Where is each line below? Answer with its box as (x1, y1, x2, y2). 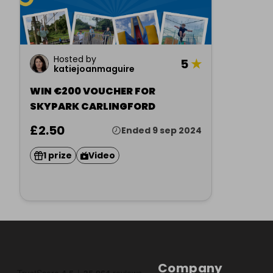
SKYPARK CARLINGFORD (30, 99, 155, 113)
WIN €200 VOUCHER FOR (30, 84, 155, 98)
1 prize (43, 149, 72, 161)
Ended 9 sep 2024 (121, 124, 202, 136)
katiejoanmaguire (54, 63, 135, 75)
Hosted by (54, 53, 96, 65)
